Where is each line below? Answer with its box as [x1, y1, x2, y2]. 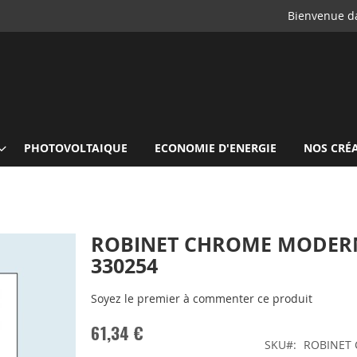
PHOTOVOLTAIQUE [24, 140, 127, 155]
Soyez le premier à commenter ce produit [91, 291, 313, 306]
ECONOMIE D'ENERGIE [155, 140, 277, 155]
